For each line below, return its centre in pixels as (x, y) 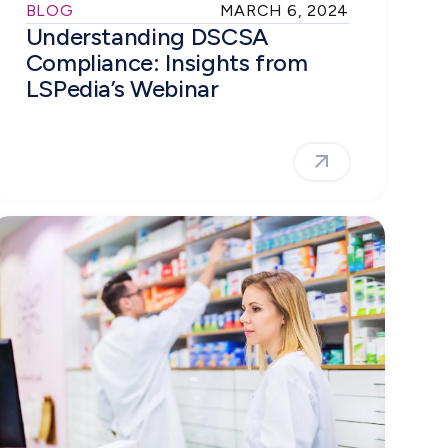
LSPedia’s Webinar (122, 88)
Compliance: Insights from (166, 62)
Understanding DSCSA (146, 36)
